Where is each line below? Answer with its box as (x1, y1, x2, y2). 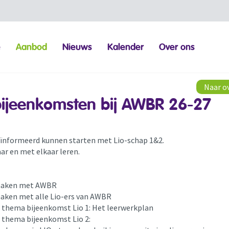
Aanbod (16, 41, 48, 53)
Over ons (159, 41, 195, 53)
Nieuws (62, 41, 93, 53)
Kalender (107, 41, 144, 53)
